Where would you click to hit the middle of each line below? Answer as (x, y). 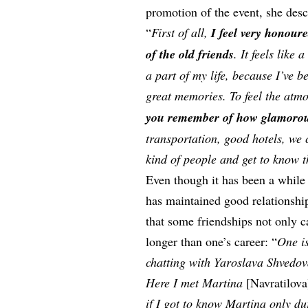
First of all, (181, 32)
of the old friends (190, 54)
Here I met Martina (196, 282)
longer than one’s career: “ (212, 241)
